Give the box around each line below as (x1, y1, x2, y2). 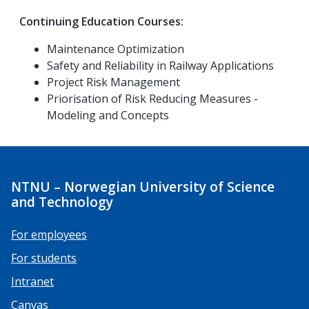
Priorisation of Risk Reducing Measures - (47, 91, 258, 107)
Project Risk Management (47, 74, 180, 90)
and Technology (11, 192, 113, 211)
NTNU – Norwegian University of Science (11, 177, 275, 196)
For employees (11, 226, 87, 242)
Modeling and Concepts (47, 108, 169, 123)
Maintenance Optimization (47, 41, 184, 57)
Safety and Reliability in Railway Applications (47, 58, 274, 74)
